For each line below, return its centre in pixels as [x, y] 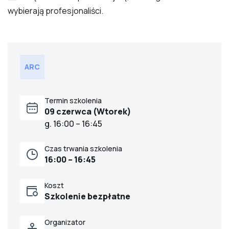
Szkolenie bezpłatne [87, 196]
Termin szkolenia [73, 101]
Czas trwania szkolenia [83, 148]
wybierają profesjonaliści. [55, 11]
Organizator [65, 222]
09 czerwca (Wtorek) [88, 112]
